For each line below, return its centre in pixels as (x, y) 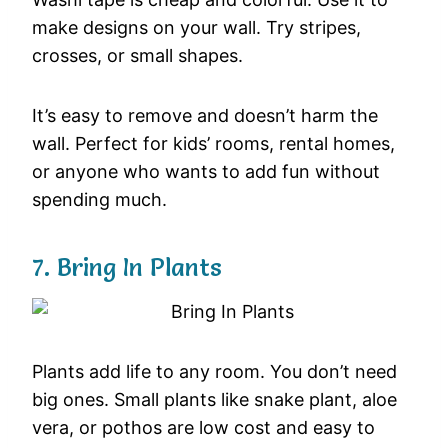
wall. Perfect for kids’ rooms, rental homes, (213, 144)
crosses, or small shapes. (137, 56)
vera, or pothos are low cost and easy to (203, 428)
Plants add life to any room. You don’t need (214, 372)
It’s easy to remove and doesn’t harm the (205, 116)
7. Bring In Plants (126, 268)
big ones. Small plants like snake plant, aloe (214, 400)
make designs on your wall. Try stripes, (196, 28)
